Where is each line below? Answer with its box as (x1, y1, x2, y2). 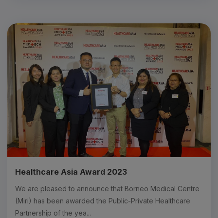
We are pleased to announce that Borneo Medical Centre (15, 184, 200, 193)
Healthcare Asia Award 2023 (15, 166, 127, 177)
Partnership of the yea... (15, 208, 91, 217)
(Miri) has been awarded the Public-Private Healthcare (15, 196, 190, 205)
